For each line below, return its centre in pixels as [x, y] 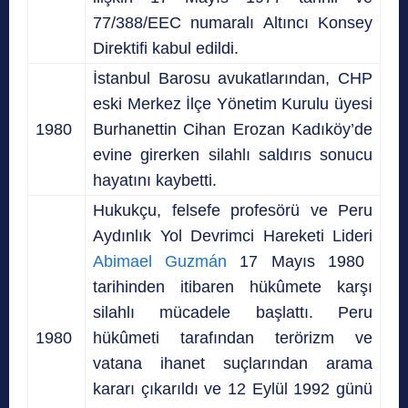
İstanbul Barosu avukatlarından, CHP [233, 78]
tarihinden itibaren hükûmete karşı [233, 286]
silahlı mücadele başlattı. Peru [233, 312]
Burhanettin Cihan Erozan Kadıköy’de [233, 129]
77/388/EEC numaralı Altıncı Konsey [233, 22]
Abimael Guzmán [160, 261]
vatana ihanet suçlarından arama [233, 363]
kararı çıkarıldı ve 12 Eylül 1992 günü [233, 388]
